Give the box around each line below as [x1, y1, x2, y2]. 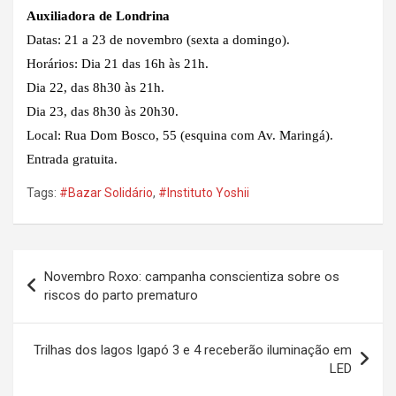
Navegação [12, 251, 118, 274]
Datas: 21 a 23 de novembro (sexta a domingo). [27, 32, 290, 47]
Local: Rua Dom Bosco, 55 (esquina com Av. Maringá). [27, 127, 333, 142]
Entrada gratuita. [27, 151, 118, 166]
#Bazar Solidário [59, 185, 153, 200]
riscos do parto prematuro [44, 286, 198, 303]
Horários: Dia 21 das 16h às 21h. [27, 56, 209, 71]
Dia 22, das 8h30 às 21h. [27, 80, 164, 95]
